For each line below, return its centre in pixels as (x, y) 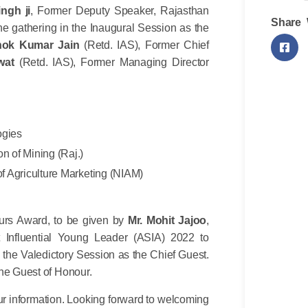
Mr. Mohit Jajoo (167, 220)
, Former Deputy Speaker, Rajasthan (120, 10)
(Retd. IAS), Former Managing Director (111, 62)
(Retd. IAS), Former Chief (144, 45)
